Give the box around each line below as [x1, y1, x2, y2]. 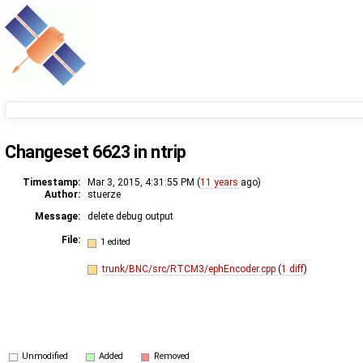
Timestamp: [23, 176, 80, 188]
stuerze [88, 188, 121, 200]
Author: [45, 188, 80, 200]
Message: [35, 210, 80, 222]
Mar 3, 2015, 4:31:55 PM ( [88, 176, 200, 188]
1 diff [280, 263, 304, 275]
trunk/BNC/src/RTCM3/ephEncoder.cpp [101, 263, 278, 275]
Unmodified [22, 350, 69, 361]
